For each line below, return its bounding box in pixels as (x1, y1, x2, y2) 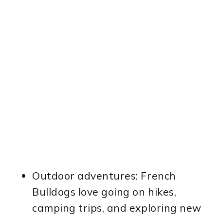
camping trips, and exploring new (32, 201, 201, 214)
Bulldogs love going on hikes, (32, 185, 177, 198)
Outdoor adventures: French (32, 169, 176, 182)
